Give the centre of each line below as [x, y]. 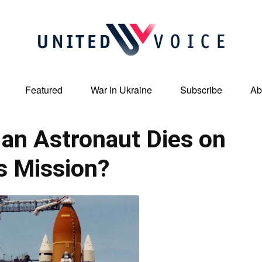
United [142, 97]
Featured [44, 90]
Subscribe [201, 90]
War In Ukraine [121, 90]
